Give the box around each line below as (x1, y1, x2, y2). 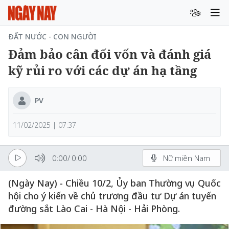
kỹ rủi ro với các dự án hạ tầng (8, 62, 197, 79)
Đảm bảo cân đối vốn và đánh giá (8, 45, 211, 62)
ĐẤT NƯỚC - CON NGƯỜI (8, 32, 97, 41)
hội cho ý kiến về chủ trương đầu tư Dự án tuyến (8, 190, 216, 202)
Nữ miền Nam (163, 152, 210, 163)
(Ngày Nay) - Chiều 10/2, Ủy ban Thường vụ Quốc (8, 177, 221, 189)
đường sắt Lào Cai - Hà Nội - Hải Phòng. (8, 202, 180, 215)
